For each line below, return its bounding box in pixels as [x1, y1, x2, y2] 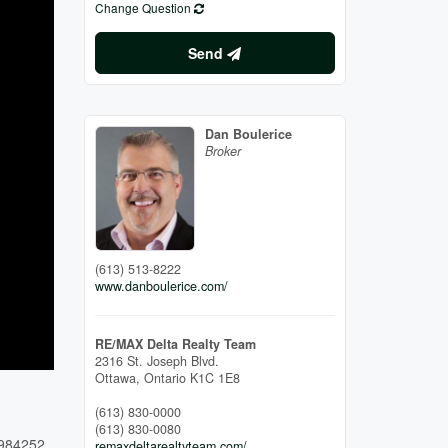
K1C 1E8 [189, 368, 240, 387]
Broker [204, 142, 241, 161]
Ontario [143, 368, 186, 387]
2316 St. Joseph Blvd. [94, 351, 219, 370]
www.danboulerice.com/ [94, 276, 228, 295]
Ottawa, [94, 368, 144, 387]
